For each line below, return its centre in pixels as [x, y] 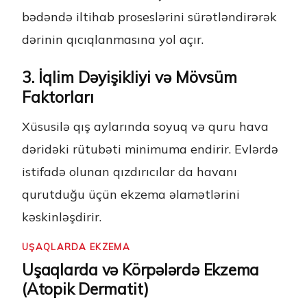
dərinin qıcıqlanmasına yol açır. [113, 39]
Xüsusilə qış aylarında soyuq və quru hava [145, 126]
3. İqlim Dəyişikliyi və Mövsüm [130, 77]
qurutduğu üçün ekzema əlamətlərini [131, 194]
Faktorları [58, 97]
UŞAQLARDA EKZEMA [76, 247]
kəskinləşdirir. [62, 217]
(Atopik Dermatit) [86, 289]
